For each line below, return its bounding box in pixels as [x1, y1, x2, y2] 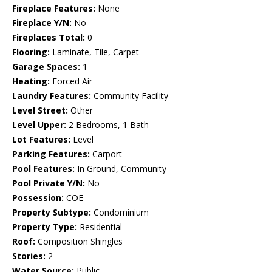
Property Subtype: [12, 206, 91, 219]
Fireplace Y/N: [12, 17, 72, 29]
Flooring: [12, 46, 50, 58]
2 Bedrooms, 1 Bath [66, 119, 149, 131]
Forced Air [50, 75, 92, 87]
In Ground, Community [75, 163, 166, 175]
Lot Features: [12, 134, 70, 146]
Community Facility [91, 90, 168, 102]
